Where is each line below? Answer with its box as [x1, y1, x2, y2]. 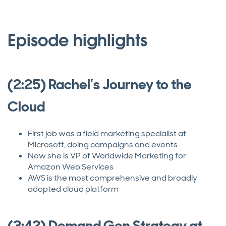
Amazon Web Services [28, 161, 114, 173]
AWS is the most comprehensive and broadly [28, 173, 197, 184]
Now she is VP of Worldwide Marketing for [28, 150, 186, 161]
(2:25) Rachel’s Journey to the [8, 75, 192, 94]
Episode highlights [8, 30, 147, 51]
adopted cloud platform [28, 184, 119, 195]
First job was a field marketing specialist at [28, 128, 186, 139]
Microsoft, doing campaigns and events [28, 139, 178, 150]
